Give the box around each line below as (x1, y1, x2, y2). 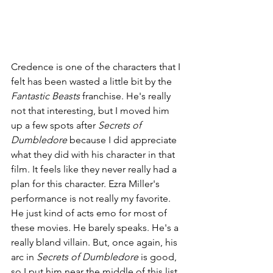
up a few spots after (11, 119, 98, 132)
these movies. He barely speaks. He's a (11, 222, 181, 234)
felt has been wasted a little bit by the (11, 76, 174, 88)
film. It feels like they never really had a (11, 163, 179, 175)
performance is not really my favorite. (11, 193, 173, 205)
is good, (141, 251, 179, 263)
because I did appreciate (69, 134, 179, 146)
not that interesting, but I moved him (11, 105, 172, 117)
